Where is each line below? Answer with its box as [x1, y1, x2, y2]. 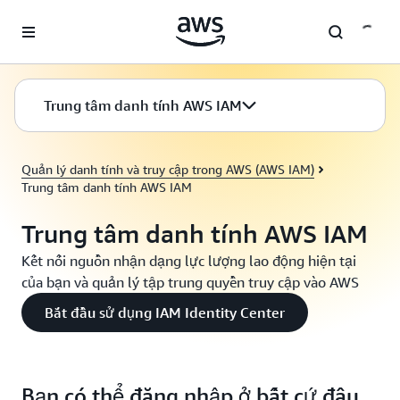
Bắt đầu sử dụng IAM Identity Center [45, 304, 285, 321]
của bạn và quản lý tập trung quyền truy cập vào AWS [21, 273, 359, 291]
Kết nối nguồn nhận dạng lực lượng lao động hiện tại [21, 252, 356, 270]
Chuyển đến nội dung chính [8, 11, 164, 25]
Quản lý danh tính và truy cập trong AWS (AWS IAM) [21, 162, 314, 177]
